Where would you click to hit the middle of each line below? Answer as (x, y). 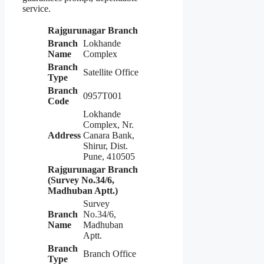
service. (37, 9)
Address (64, 136)
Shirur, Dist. (105, 146)
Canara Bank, (109, 136)
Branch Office (110, 254)
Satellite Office (111, 72)
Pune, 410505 (109, 157)
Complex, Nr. (108, 125)
